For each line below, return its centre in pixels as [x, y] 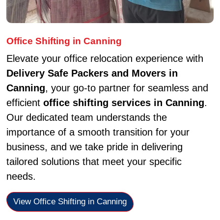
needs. [21, 176]
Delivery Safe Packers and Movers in [92, 73]
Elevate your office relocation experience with [105, 58]
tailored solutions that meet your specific [94, 161]
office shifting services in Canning [124, 102]
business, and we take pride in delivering [94, 147]
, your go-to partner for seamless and [126, 88]
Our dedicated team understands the [86, 117]
